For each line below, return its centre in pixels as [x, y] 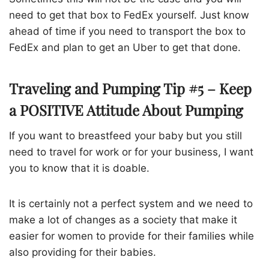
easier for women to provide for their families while [131, 236]
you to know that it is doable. [79, 168]
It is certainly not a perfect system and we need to [131, 204]
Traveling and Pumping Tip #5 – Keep [130, 89]
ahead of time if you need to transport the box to [127, 32]
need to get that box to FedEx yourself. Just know [129, 15]
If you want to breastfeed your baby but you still [125, 136]
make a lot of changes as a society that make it [123, 220]
